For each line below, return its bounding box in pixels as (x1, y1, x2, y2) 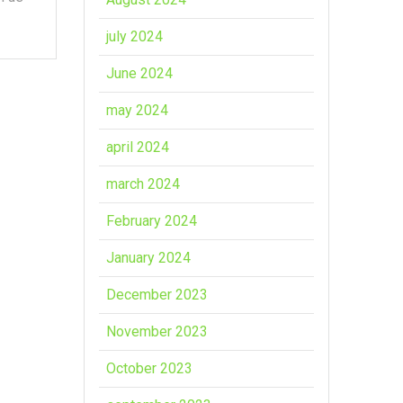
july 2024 (106, 27, 164, 45)
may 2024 (106, 101, 169, 119)
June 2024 (106, 64, 174, 82)
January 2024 (106, 248, 192, 266)
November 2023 (106, 322, 209, 340)
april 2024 (106, 138, 170, 156)
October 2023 (106, 359, 193, 377)
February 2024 (106, 211, 198, 229)
